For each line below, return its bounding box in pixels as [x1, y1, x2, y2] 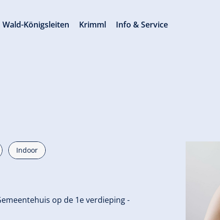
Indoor [16, 145, 38, 155]
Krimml [79, 19, 107, 30]
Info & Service [116, 19, 168, 30]
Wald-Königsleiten [2, 19, 70, 30]
